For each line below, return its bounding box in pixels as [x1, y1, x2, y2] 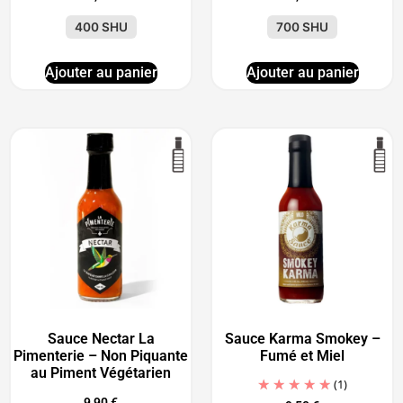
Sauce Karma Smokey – [224, 330, 381, 348]
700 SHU [276, 20, 328, 35]
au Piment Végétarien [31, 364, 171, 382]
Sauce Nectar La [47, 330, 155, 348]
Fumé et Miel [260, 347, 345, 365]
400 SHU [74, 20, 128, 35]
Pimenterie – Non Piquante [13, 347, 188, 365]
